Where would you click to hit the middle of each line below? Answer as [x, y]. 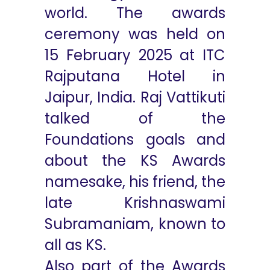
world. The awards [135, 13]
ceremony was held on [135, 34]
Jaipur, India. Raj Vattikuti [135, 97]
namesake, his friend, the [135, 182]
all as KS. [75, 245]
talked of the [135, 118]
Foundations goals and [135, 140]
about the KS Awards [135, 161]
